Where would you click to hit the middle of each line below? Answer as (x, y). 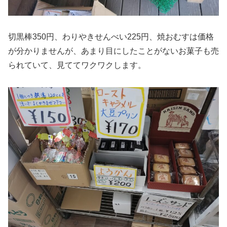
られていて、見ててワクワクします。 (77, 65)
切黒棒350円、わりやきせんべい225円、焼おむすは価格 (111, 37)
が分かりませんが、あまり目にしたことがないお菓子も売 (113, 51)
